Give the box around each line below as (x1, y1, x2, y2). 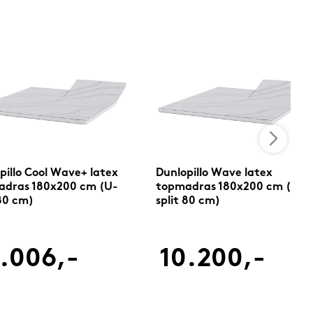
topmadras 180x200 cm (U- (155, 182, 305, 194)
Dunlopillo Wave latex (155, 168, 272, 180)
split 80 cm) (155, 196, 220, 208)
